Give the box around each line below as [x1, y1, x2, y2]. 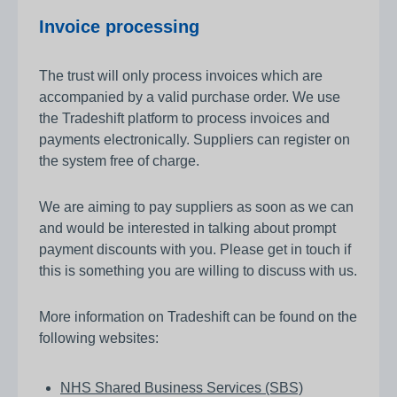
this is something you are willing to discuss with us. [39, 263, 357, 279]
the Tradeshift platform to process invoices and [39, 111, 330, 127]
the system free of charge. [39, 153, 199, 169]
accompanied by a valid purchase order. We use [39, 90, 340, 105]
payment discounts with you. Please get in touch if [39, 242, 351, 258]
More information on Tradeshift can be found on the [39, 309, 357, 325]
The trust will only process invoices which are [39, 68, 323, 84]
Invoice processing [39, 17, 199, 37]
